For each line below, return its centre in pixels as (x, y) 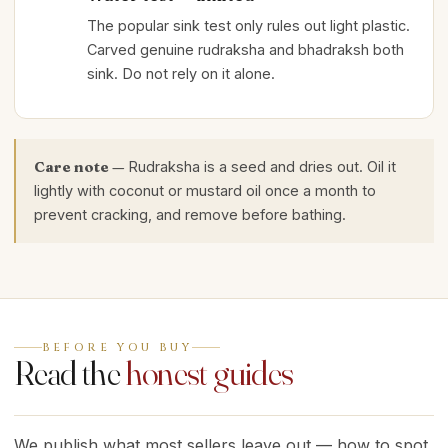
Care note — (81, 167)
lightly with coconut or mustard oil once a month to (205, 190)
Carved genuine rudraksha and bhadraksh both (245, 49)
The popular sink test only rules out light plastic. (248, 25)
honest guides (209, 372)
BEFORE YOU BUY (117, 347)
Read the (70, 372)
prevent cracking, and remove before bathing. (190, 214)
